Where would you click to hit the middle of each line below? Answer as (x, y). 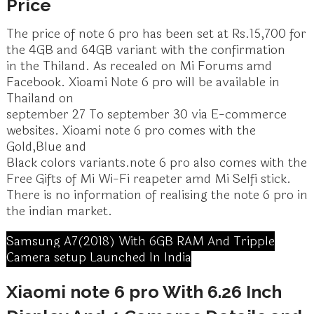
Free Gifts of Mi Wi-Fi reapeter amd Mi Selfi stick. (148, 179)
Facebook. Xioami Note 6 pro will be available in (143, 82)
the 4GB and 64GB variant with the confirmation (145, 50)
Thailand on (40, 98)
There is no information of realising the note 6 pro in (157, 195)
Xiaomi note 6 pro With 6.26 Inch (144, 292)
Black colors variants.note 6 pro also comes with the (156, 163)
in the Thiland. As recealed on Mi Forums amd (139, 66)
